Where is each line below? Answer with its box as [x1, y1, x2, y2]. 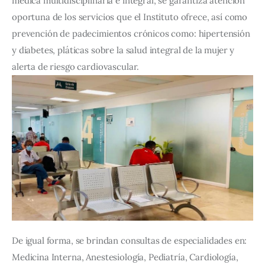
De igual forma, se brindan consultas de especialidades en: [12, 234, 250, 246]
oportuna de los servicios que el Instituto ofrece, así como [12, 11, 250, 22]
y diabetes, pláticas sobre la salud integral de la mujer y [12, 44, 237, 56]
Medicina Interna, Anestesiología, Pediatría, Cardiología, [12, 251, 241, 263]
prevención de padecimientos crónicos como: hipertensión [12, 27, 253, 39]
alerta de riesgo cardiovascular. [12, 60, 140, 72]
